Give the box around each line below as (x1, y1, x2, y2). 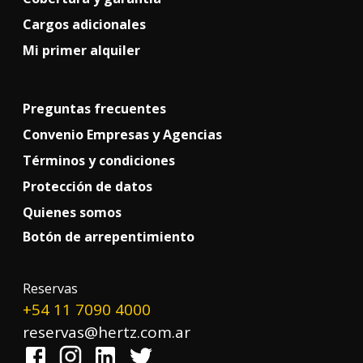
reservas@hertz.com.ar (23, 322, 190, 343)
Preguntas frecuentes (23, 100, 166, 118)
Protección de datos (23, 177, 152, 196)
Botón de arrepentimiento (23, 228, 194, 246)
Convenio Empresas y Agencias (23, 126, 222, 144)
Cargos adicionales (23, 15, 146, 34)
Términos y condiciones (23, 152, 175, 170)
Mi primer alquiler (23, 41, 140, 60)
